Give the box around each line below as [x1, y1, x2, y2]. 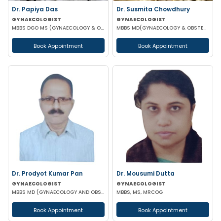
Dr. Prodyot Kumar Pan [12, 169, 83, 178]
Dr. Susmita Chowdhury [116, 5, 190, 13]
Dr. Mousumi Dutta [116, 169, 175, 178]
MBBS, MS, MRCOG [116, 188, 163, 196]
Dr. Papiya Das [12, 5, 58, 13]
